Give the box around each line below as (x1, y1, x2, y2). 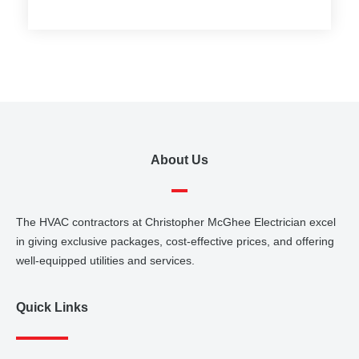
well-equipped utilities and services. (16, 253, 195, 267)
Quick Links (16, 301, 88, 315)
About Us (151, 152, 208, 167)
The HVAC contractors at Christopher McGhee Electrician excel (16, 215, 336, 228)
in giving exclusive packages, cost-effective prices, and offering (16, 234, 334, 248)
